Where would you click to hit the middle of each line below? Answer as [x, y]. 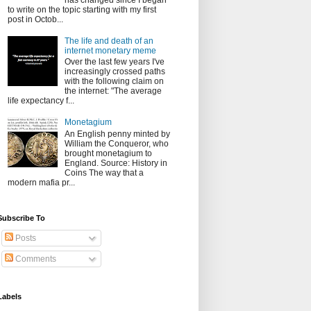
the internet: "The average [113, 91]
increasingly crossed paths [115, 72]
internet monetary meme [110, 51]
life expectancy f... [41, 101]
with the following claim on [114, 82]
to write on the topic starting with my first [82, 10]
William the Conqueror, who [116, 143]
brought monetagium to [108, 153]
